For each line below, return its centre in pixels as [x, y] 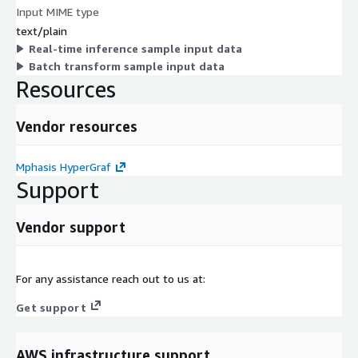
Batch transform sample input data [127, 66]
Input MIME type [58, 12]
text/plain [42, 31]
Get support [51, 308]
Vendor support [71, 227]
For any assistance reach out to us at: [111, 279]
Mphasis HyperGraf [64, 167]
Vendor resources [77, 127]
